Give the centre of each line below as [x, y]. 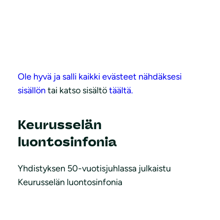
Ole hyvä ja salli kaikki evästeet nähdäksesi [100, 76]
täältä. [121, 90]
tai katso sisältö [78, 90]
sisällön [33, 90]
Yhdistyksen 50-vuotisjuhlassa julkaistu [94, 168]
